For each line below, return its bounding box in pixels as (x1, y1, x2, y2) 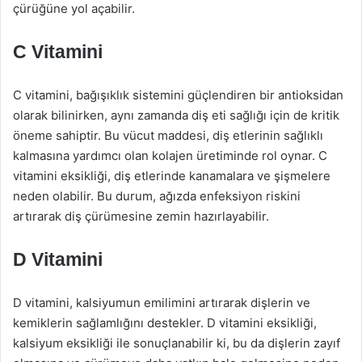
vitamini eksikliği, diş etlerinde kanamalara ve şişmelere (13, 168, 330, 183)
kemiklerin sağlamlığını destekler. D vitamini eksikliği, (13, 315, 317, 330)
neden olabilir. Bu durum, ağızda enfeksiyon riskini (13, 188, 301, 204)
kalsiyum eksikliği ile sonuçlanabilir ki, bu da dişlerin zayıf (13, 335, 340, 351)
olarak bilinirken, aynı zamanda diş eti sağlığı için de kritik (13, 107, 339, 123)
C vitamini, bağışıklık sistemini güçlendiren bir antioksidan (13, 87, 343, 103)
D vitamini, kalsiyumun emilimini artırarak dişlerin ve (13, 295, 310, 310)
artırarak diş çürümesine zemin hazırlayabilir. (13, 208, 269, 224)
